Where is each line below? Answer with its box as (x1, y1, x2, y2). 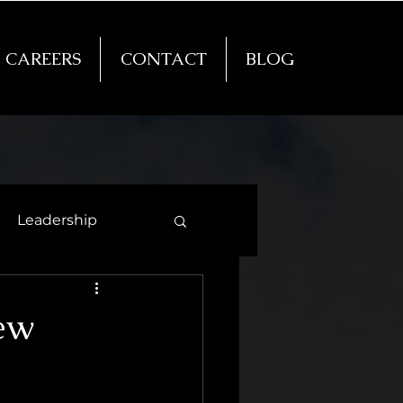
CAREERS (4, 48, 81, 70)
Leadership (17, 211, 97, 228)
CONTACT (120, 48, 207, 70)
